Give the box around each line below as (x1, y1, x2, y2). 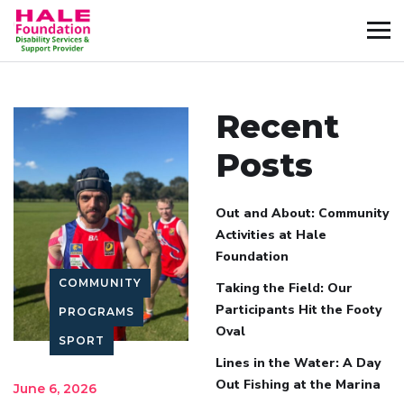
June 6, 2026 (14, 380, 96, 397)
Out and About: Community (216, 204, 389, 222)
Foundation (216, 247, 289, 265)
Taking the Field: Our (216, 279, 353, 297)
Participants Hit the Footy (216, 300, 381, 318)
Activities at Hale (216, 225, 326, 243)
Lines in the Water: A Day (216, 353, 381, 372)
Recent (216, 106, 339, 146)
